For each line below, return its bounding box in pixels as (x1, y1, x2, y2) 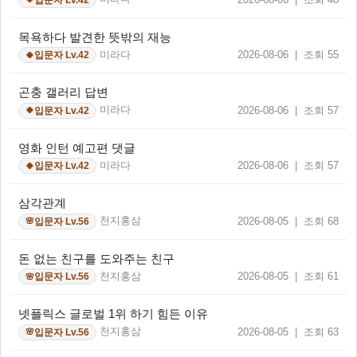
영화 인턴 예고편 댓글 (18, 140, 135, 155)
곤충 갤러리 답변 (18, 85, 108, 100)
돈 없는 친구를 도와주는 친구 (18, 251, 175, 265)
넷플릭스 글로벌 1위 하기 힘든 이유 (18, 307, 208, 321)
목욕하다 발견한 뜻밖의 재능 (18, 29, 171, 44)
